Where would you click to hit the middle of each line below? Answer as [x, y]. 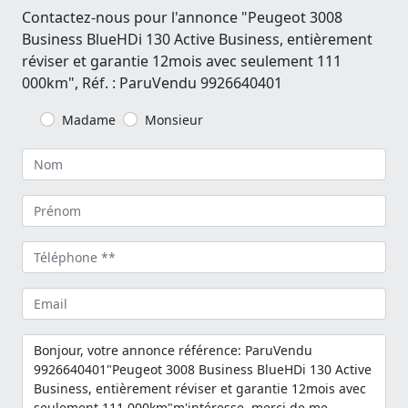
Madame [89, 119]
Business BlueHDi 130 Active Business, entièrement [197, 39]
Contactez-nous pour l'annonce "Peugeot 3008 [182, 17]
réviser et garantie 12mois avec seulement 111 [182, 61]
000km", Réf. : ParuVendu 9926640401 [152, 82]
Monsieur [174, 119]
